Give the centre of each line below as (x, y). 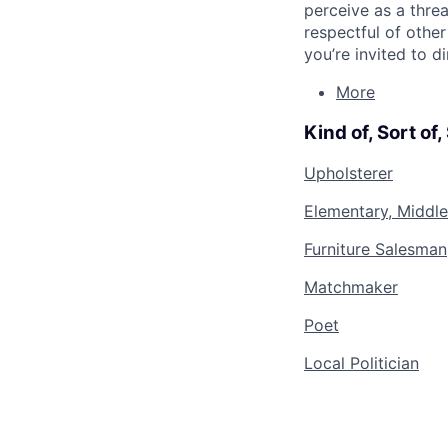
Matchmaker (351, 287)
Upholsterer (348, 173)
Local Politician (361, 363)
